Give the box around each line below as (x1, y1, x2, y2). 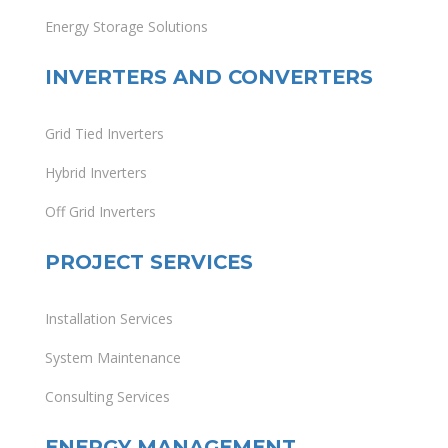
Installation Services (45, 309, 173, 329)
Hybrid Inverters (45, 163, 147, 183)
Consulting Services (45, 387, 170, 407)
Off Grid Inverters (45, 202, 156, 222)
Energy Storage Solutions (45, 17, 208, 37)
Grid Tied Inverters (45, 124, 164, 144)
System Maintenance (45, 348, 181, 368)
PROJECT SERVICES (45, 250, 253, 275)
